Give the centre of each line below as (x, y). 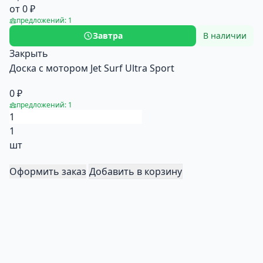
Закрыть (29, 53)
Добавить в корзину (136, 171)
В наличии (225, 36)
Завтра (107, 36)
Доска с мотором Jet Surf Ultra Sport (92, 68)
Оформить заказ (48, 171)
